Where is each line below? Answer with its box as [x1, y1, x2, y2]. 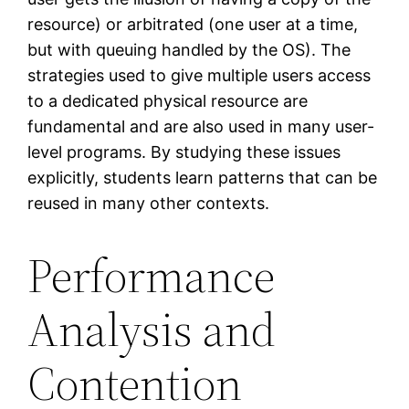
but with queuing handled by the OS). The [27, 40, 351, 60]
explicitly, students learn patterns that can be [27, 168, 378, 188]
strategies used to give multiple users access [27, 66, 372, 86]
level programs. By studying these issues [27, 142, 341, 163]
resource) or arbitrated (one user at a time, [27, 15, 359, 35]
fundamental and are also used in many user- [27, 117, 375, 137]
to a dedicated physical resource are [27, 91, 309, 111]
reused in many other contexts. [27, 194, 270, 214]
